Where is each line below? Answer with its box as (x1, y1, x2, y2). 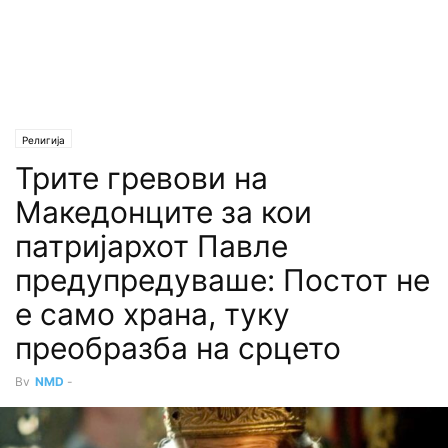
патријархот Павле (15, 228, 288, 264)
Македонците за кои (15, 194, 312, 230)
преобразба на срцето (15, 330, 341, 366)
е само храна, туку (15, 296, 290, 332)
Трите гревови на (15, 160, 268, 196)
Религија (22, 134, 65, 146)
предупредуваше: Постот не (15, 262, 430, 298)
